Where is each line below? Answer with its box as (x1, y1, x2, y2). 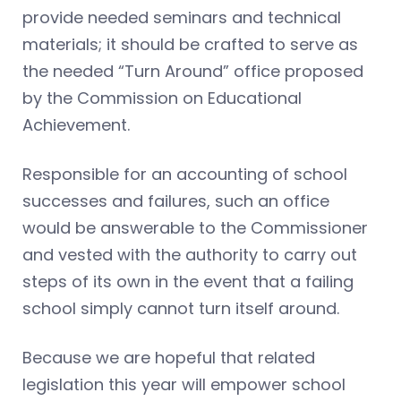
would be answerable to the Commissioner (22, 217, 368, 240)
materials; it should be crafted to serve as (22, 33, 358, 56)
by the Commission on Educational (22, 87, 302, 110)
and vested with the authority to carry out (22, 243, 357, 267)
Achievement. (22, 114, 130, 137)
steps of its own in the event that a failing (22, 270, 354, 294)
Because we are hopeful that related (22, 346, 315, 370)
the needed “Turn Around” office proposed (22, 60, 363, 83)
